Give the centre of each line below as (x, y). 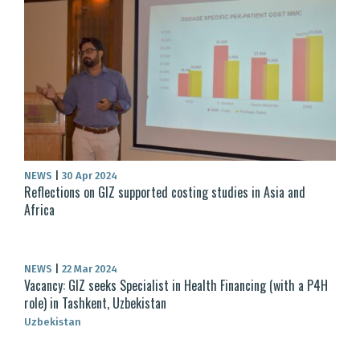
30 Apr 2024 (88, 176)
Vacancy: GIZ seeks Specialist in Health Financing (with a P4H (176, 286)
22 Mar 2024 (88, 269)
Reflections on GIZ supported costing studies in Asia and (165, 192)
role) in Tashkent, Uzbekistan (95, 303)
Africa (39, 210)
